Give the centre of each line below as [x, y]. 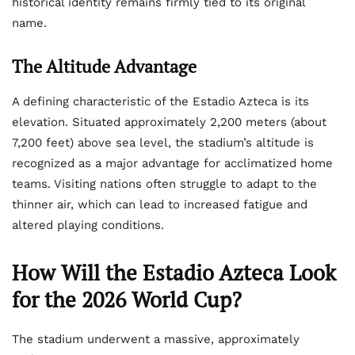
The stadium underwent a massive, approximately [156, 340]
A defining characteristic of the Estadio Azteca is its [160, 102]
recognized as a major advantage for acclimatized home [172, 164]
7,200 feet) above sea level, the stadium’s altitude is [163, 143]
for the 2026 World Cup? [127, 300]
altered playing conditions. [88, 225]
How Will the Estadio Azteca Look [174, 273]
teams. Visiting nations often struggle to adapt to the [164, 184]
